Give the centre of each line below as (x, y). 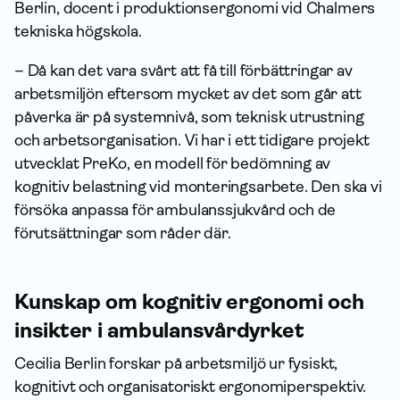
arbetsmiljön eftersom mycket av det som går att (188, 94)
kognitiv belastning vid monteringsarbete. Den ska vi (198, 187)
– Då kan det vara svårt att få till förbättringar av (183, 71)
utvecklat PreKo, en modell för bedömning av (173, 164)
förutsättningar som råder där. (123, 233)
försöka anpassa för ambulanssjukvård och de (175, 210)
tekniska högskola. (78, 32)
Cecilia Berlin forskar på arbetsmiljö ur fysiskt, (176, 364)
